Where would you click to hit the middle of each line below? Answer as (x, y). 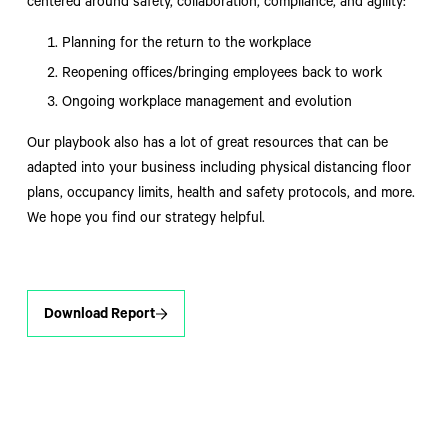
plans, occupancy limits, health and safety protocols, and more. (220, 195)
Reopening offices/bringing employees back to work (222, 74)
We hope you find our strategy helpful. (145, 220)
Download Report (99, 316)
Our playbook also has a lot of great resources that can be (207, 145)
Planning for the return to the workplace (187, 44)
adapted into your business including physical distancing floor (218, 170)
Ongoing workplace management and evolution (207, 104)
